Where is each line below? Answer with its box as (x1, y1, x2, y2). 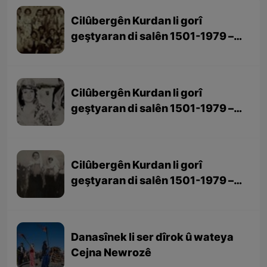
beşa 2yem (71, 118, 129, 132)
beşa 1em (71, 190, 122, 204)
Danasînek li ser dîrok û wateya (71, 231, 234, 246)
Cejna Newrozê (71, 247, 152, 261)
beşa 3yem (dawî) (71, 46, 166, 60)
